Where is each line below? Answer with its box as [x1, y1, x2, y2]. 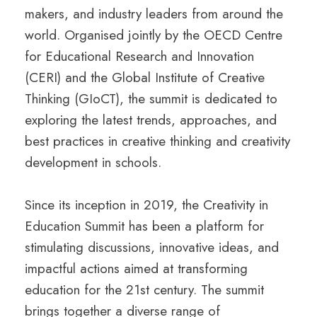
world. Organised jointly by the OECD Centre [25, 25, 282, 45]
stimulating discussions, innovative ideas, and [25, 238, 279, 257]
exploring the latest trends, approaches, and [25, 110, 277, 129]
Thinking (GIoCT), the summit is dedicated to [25, 89, 277, 108]
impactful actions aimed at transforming [25, 259, 248, 278]
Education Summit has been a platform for [25, 217, 264, 236]
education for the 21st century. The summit [25, 280, 264, 299]
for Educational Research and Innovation [25, 47, 254, 66]
